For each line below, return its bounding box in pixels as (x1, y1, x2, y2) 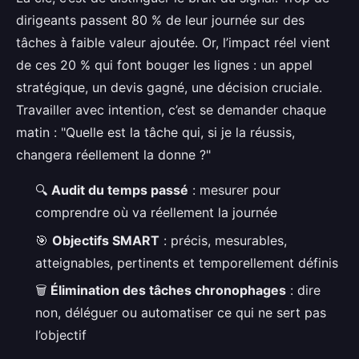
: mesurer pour (188, 182, 280, 199)
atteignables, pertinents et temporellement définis (35, 254, 338, 271)
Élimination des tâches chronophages (50, 282, 286, 299)
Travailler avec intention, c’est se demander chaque (16, 102, 326, 119)
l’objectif (35, 327, 87, 344)
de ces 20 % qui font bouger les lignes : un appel (16, 57, 313, 74)
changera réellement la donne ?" (16, 147, 211, 163)
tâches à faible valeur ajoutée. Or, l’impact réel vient (16, 34, 330, 51)
